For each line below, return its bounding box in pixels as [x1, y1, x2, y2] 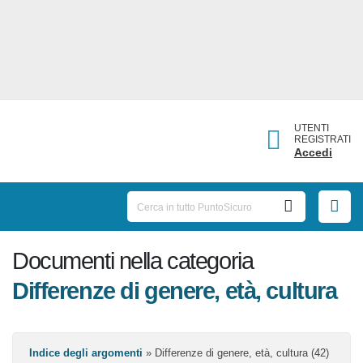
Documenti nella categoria [12, 250, 271, 282]
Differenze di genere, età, [12, 280, 276, 312]
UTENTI [298, 121, 332, 135]
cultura [12, 310, 90, 342]
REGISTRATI [298, 132, 351, 146]
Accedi [298, 144, 335, 160]
